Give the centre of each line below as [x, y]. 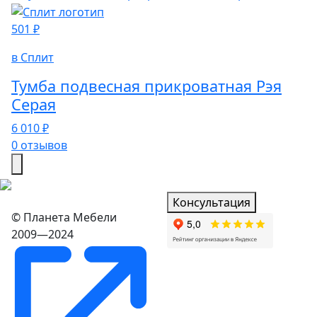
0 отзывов [39, 145]
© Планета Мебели [64, 217]
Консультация [212, 202]
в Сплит [33, 57]
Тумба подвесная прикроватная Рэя [146, 86]
